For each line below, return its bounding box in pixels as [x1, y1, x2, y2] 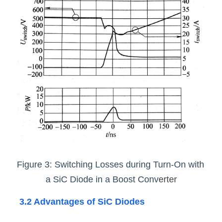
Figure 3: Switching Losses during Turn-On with [17, 159, 204, 169]
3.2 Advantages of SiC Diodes [19, 196, 145, 207]
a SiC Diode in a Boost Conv [45, 174, 159, 184]
